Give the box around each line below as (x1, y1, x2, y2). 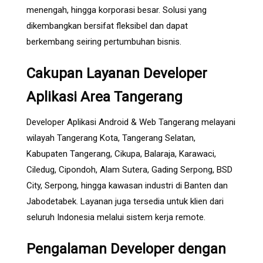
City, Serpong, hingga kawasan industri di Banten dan (26, 180, 228, 191)
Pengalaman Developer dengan (26, 240, 226, 257)
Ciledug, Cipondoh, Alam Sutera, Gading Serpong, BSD (26, 164, 232, 175)
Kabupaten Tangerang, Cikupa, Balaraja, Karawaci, (26, 148, 216, 159)
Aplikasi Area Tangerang (26, 88, 183, 105)
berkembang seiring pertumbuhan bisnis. (26, 36, 181, 47)
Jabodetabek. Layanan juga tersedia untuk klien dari (26, 195, 224, 207)
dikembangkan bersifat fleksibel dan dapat (26, 20, 188, 31)
